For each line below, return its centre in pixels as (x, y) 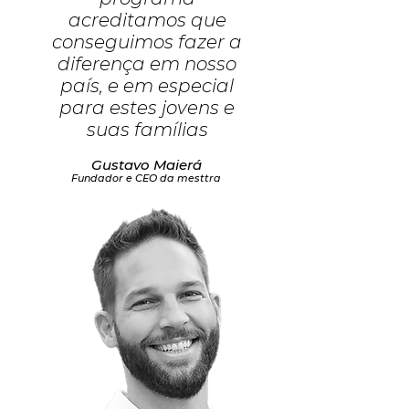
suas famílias (147, 130)
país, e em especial (147, 86)
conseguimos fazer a (147, 42)
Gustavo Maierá (146, 165)
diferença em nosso (147, 64)
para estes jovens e (147, 108)
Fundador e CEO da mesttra (146, 178)
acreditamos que (147, 20)
